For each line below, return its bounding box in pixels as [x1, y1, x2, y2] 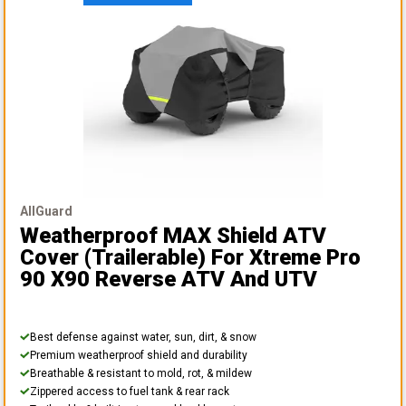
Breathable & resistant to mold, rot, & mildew [30, 366, 252, 380]
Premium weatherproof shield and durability [30, 348, 247, 362]
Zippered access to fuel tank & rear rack [30, 384, 229, 398]
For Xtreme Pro [211, 244, 361, 270]
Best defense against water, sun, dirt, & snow [30, 330, 256, 343]
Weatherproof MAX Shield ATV [20, 222, 326, 248]
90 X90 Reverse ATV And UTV [20, 266, 317, 292]
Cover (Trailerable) [20, 244, 206, 270]
